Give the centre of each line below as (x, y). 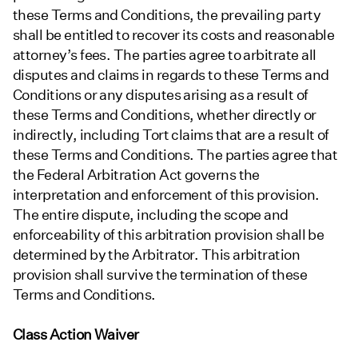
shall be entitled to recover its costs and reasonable (174, 34)
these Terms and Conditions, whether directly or (165, 114)
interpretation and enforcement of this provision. (166, 194)
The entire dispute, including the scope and (151, 214)
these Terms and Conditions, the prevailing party (167, 14)
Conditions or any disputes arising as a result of (161, 94)
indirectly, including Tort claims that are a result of (171, 134)
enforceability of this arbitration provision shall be (169, 234)
